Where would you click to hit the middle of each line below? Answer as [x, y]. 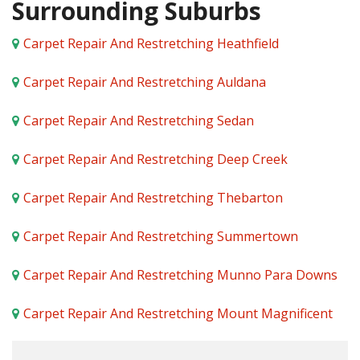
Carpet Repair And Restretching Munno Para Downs [180, 275]
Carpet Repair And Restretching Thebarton [153, 198]
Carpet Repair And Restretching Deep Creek [155, 159]
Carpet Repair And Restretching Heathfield [151, 43]
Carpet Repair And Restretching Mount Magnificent [178, 313]
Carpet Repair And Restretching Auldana [145, 82]
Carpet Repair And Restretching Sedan [139, 121]
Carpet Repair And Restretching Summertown [161, 236]
